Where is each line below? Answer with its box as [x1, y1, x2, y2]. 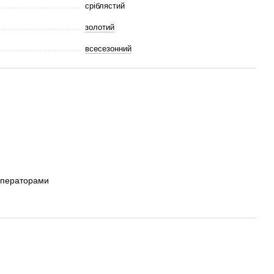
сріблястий [84, 1, 125, 10]
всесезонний [84, 44, 131, 53]
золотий [84, 23, 114, 32]
